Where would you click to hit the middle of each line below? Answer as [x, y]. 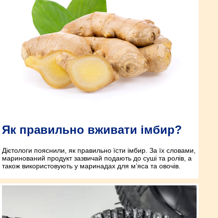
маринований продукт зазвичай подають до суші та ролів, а [97, 158]
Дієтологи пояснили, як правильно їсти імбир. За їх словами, [99, 150]
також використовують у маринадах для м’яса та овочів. [91, 166]
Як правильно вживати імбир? [92, 129]
